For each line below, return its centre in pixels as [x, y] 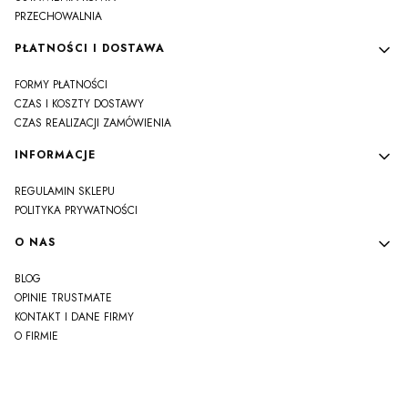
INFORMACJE [55, 155]
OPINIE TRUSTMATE [63, 298]
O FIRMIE [36, 337]
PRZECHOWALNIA [58, 17]
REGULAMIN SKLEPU [65, 192]
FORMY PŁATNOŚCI [61, 85]
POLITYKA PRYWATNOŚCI [76, 211]
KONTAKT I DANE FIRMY [74, 317]
